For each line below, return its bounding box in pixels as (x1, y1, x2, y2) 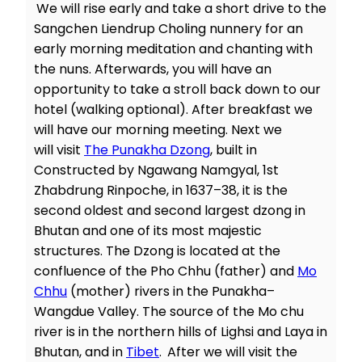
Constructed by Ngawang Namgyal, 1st (34, 161, 279, 180)
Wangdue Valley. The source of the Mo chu (34, 302, 304, 322)
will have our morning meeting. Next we (34, 120, 282, 140)
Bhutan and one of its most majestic (34, 221, 262, 241)
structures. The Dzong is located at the (34, 242, 280, 261)
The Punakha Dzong (84, 141, 210, 160)
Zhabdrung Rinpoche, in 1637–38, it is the (34, 181, 288, 200)
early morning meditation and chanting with (34, 40, 313, 59)
